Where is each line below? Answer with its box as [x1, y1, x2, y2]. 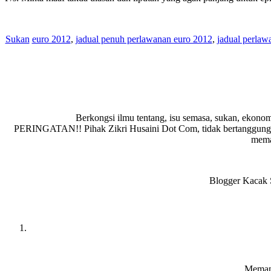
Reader [4, 195, 50, 212]
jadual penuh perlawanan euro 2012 [75, 33, 212, 44]
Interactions [4, 212, 79, 228]
